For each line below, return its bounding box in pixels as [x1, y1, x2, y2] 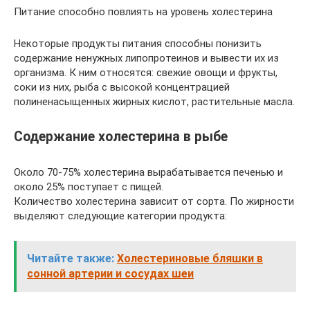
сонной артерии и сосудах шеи [27, 267, 194, 280]
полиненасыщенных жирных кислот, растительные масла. [14, 95, 295, 108]
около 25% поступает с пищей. [14, 181, 163, 193]
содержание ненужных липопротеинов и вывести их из [14, 52, 279, 64]
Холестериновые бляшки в [117, 252, 263, 265]
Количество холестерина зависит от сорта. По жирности [14, 195, 294, 208]
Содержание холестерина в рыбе [14, 129, 228, 145]
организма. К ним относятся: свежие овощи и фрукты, [14, 66, 277, 79]
